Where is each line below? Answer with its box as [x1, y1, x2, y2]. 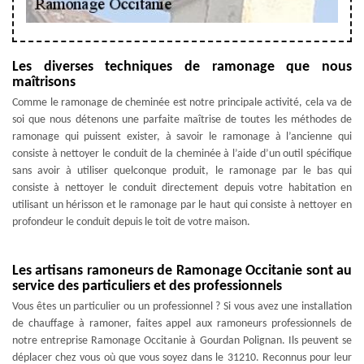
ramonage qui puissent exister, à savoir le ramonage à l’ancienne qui [12, 130, 352, 143]
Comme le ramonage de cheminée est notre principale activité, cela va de [12, 96, 352, 109]
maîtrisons [12, 74, 76, 90]
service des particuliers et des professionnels [12, 278, 282, 294]
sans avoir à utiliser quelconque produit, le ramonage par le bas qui [12, 164, 352, 177]
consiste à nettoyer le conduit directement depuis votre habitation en [12, 181, 352, 194]
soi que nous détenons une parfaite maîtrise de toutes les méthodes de [12, 113, 352, 126]
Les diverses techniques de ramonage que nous [12, 58, 352, 75]
